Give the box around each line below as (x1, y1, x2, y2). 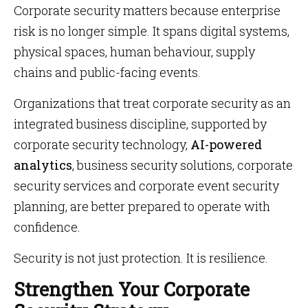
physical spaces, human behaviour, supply (14, 43, 255, 60)
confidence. (14, 219, 80, 235)
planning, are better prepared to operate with (14, 198, 270, 214)
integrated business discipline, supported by (14, 115, 267, 132)
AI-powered (190, 136, 262, 153)
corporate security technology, (14, 136, 190, 153)
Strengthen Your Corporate (14, 277, 250, 301)
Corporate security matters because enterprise (14, 2, 280, 19)
